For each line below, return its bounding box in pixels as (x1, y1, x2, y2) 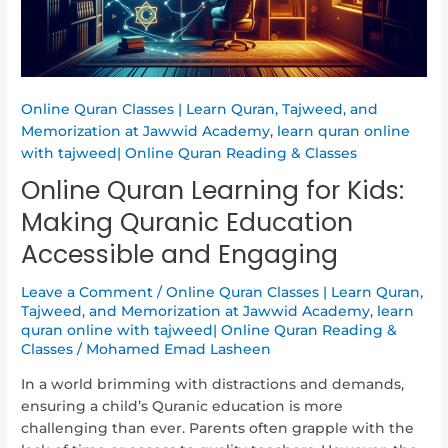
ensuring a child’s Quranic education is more (21, 397, 344, 414)
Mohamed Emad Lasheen (86, 341, 272, 358)
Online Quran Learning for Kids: (21, 172, 405, 208)
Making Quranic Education (21, 204, 354, 240)
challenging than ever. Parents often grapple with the (21, 419, 415, 436)
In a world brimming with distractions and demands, (21, 375, 405, 392)
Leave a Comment (21, 284, 154, 301)
